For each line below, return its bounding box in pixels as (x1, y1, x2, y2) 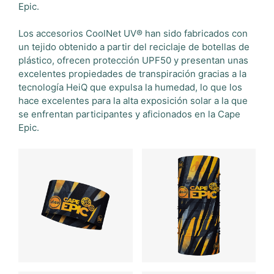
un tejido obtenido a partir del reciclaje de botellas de (18, 41, 250, 53)
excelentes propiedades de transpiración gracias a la (18, 68, 246, 80)
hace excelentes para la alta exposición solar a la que (18, 95, 248, 106)
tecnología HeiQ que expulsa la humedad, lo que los (18, 81, 242, 93)
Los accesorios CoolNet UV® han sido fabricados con (18, 28, 248, 39)
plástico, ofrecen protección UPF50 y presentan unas (18, 54, 248, 66)
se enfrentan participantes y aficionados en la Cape (18, 108, 240, 120)
